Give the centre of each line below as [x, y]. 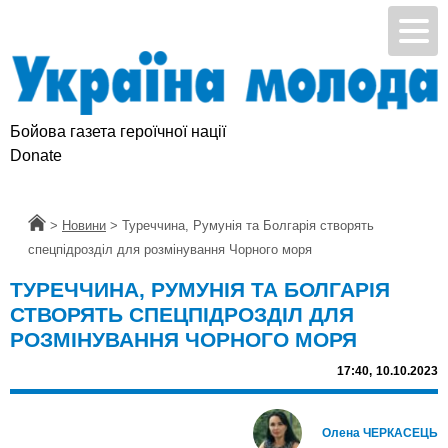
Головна [52, 226]
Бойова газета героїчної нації [118, 132]
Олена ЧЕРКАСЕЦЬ [380, 433]
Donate [36, 156]
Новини [84, 226]
